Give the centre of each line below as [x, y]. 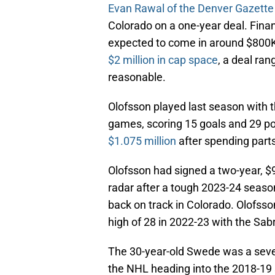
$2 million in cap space [163, 60]
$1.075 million [142, 141]
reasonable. [137, 77]
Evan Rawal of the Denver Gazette [191, 9]
